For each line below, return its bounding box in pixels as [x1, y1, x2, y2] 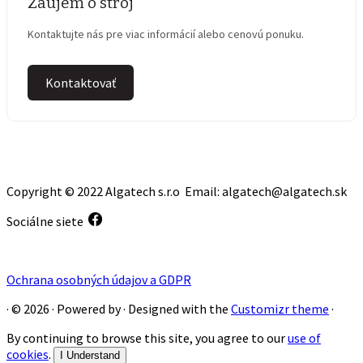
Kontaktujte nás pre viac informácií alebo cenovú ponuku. [28, 27, 304, 42]
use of [288, 330, 321, 347]
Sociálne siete [6, 213, 88, 230]
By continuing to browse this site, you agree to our [6, 330, 288, 347]
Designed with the [128, 301, 231, 318]
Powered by [57, 301, 121, 318]
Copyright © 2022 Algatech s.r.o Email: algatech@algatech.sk [6, 183, 347, 200]
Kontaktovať [45, 75, 116, 92]
